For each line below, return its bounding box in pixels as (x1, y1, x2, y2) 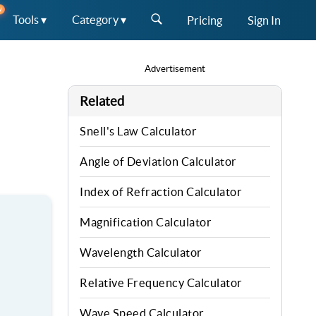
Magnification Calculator (80, 216, 212, 229)
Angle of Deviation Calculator (80, 155, 237, 168)
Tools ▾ (13, 13, 47, 26)
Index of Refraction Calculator (80, 186, 242, 198)
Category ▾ (72, 13, 126, 26)
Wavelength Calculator (80, 246, 202, 259)
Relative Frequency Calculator (80, 276, 243, 289)
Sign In (248, 13, 281, 27)
